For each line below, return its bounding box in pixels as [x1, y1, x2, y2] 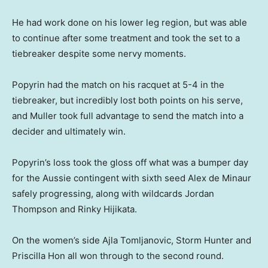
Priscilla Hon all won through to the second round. [12, 249, 224, 261]
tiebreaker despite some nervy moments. [12, 47, 186, 59]
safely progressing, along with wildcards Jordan [12, 187, 214, 199]
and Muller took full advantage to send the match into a [12, 109, 243, 121]
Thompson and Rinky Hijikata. [12, 203, 137, 215]
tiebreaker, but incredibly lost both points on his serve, [12, 94, 243, 106]
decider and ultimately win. [12, 125, 126, 137]
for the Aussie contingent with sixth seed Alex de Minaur [12, 172, 251, 184]
